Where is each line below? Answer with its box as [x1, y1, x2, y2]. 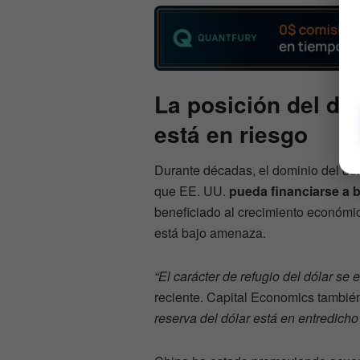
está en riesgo [154, 117, 308, 151]
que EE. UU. [154, 182, 229, 201]
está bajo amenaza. [154, 223, 266, 243]
